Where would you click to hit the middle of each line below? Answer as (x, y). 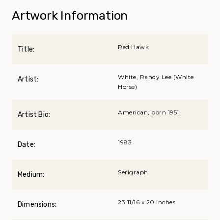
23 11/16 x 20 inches (147, 202)
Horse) (127, 86)
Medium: (31, 174)
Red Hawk (133, 47)
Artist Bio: (34, 114)
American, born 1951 (149, 112)
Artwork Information (70, 15)
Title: (26, 49)
